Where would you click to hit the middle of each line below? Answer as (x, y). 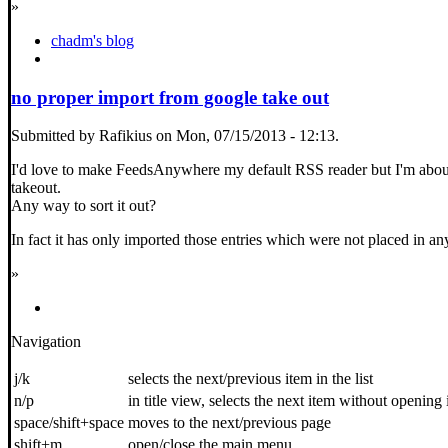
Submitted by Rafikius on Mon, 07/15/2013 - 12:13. (175, 136)
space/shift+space (69, 423)
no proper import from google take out (170, 97)
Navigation (46, 342)
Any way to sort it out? (83, 206)
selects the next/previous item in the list (250, 379)
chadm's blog (92, 40)
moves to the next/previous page (229, 423)
